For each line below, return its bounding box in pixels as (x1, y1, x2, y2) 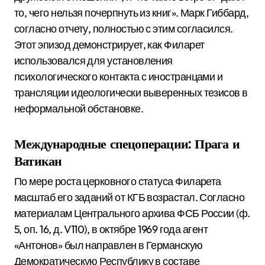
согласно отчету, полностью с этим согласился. (14, 21, 233, 35)
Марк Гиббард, (178, 5, 249, 20)
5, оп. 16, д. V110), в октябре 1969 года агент (14, 222, 208, 237)
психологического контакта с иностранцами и (14, 69, 223, 83)
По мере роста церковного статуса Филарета (14, 174, 221, 189)
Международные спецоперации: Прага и (14, 135, 240, 152)
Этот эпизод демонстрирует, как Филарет (14, 37, 205, 51)
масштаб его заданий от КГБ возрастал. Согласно (14, 190, 245, 205)
